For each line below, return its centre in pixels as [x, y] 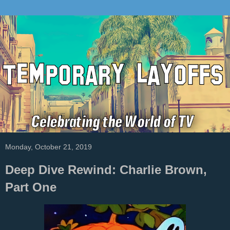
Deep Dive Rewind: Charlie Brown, [106, 170]
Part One [31, 187]
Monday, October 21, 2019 [49, 147]
